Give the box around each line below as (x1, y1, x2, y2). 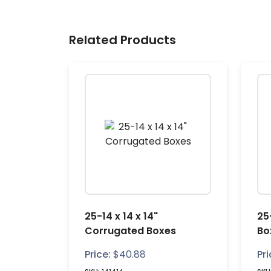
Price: (85, 247, 111, 261)
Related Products (69, 31, 176, 48)
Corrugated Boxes (85, 224, 176, 238)
